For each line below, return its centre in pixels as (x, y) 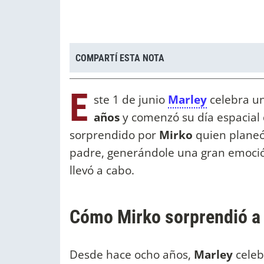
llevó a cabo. (103, 170)
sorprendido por (114, 135)
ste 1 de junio (131, 100)
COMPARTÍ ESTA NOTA (120, 58)
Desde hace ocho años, (130, 255)
